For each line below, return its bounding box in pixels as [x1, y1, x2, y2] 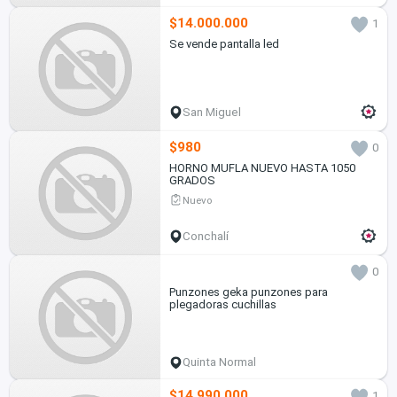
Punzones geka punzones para [168, 285, 328, 300]
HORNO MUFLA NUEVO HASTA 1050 [168, 161, 355, 175]
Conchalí [183, 230, 230, 244]
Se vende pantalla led [168, 37, 279, 51]
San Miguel [183, 105, 242, 120]
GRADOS [168, 174, 215, 188]
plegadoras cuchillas [168, 298, 276, 312]
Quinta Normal [183, 355, 257, 370]
